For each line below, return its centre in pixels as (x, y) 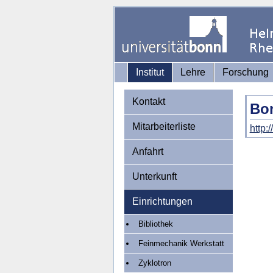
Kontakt (148, 101)
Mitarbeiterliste (164, 126)
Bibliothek (156, 224)
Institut (150, 72)
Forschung (245, 72)
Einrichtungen (162, 201)
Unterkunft (154, 176)
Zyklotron (155, 263)
